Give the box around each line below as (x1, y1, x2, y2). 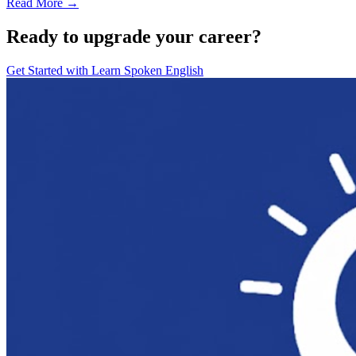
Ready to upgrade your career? (6, 26, 261, 47)
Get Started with (6, 63, 91, 77)
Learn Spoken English (91, 63, 203, 77)
